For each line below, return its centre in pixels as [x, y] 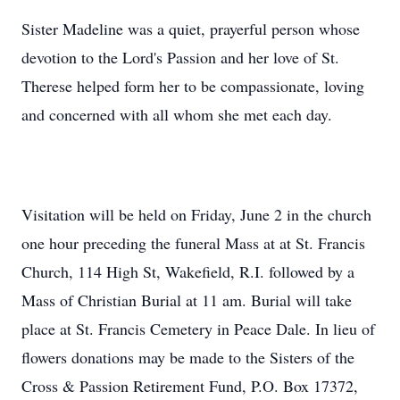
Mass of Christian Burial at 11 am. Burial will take [187, 300]
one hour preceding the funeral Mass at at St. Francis [193, 243]
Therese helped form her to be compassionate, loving [193, 86]
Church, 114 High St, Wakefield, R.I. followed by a [188, 271]
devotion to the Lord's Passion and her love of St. [180, 57]
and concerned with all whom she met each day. [177, 114]
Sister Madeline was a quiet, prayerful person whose [191, 29]
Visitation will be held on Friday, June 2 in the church [196, 214]
